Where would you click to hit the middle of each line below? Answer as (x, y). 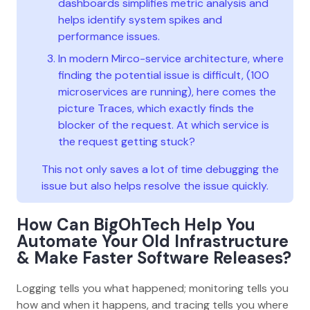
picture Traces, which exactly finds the (156, 108)
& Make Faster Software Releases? (154, 257)
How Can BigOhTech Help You (136, 224)
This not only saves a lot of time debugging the (160, 169)
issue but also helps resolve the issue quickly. (155, 185)
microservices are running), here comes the (167, 91)
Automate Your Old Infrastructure (153, 241)
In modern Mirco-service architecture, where (171, 58)
